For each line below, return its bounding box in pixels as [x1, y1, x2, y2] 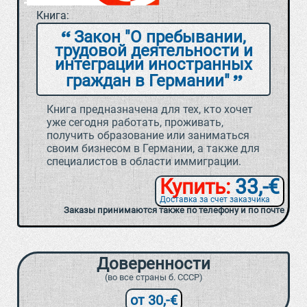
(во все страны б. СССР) [104, 272, 203, 283]
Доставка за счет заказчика [160, 195, 270, 205]
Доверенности [97, 254, 210, 274]
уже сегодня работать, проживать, [47, 116, 223, 130]
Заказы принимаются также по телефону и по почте [64, 205, 284, 216]
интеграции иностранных [55, 55, 252, 75]
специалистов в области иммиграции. [47, 155, 241, 169]
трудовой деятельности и [54, 41, 253, 61]
